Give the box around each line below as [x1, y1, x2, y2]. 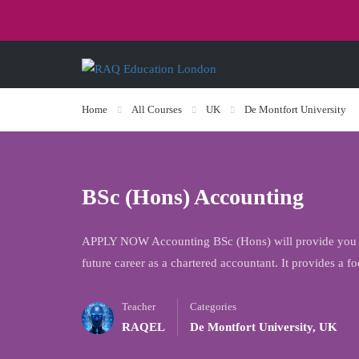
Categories [190, 301, 236, 313]
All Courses [131, 103, 182, 115]
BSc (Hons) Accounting [82, 184, 304, 209]
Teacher [122, 301, 155, 313]
